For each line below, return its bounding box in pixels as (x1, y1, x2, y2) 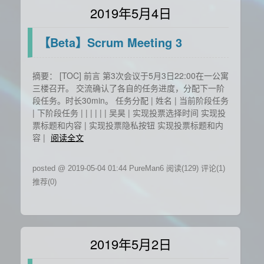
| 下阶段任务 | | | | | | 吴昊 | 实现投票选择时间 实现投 (32, 107, 226, 118)
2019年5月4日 (90, 4, 171, 22)
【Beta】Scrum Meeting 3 (38, 34, 182, 51)
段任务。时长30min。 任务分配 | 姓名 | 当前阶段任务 (32, 94, 229, 106)
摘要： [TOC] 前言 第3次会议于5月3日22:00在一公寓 (32, 70, 229, 81)
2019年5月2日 (90, 235, 171, 253)
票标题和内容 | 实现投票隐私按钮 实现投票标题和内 (32, 119, 223, 131)
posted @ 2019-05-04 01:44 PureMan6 (32, 164, 166, 173)
